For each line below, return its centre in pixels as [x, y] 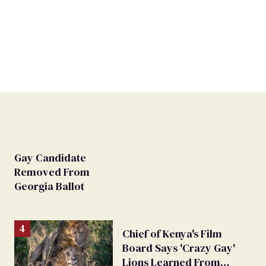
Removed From [52, 172]
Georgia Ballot [49, 186]
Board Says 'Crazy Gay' [179, 248]
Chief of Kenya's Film [172, 233]
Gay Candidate [50, 157]
